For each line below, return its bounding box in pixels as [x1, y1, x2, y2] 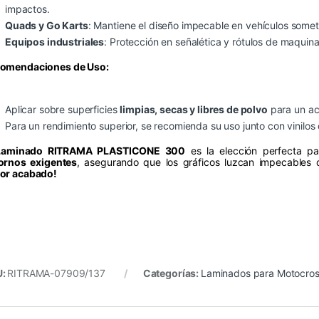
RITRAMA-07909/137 [7, 267, 105, 280]
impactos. [5, 3, 50, 16]
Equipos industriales [5, 36, 105, 48]
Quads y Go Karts [5, 19, 88, 32]
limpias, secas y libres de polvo [120, 103, 268, 116]
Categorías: [142, 267, 201, 280]
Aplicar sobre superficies [5, 103, 120, 116]
